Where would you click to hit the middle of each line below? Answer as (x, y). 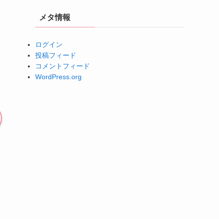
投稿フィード (56, 55)
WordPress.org (58, 77)
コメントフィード (63, 66)
